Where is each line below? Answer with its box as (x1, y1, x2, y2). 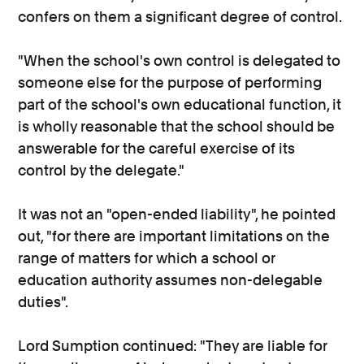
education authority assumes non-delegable (18, 271, 323, 288)
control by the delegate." (18, 162, 185, 179)
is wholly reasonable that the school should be (18, 118, 336, 135)
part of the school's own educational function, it (18, 96, 342, 113)
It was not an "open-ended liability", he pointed (18, 206, 336, 223)
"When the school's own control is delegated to (18, 52, 341, 69)
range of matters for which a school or (18, 249, 276, 266)
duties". (18, 293, 69, 310)
